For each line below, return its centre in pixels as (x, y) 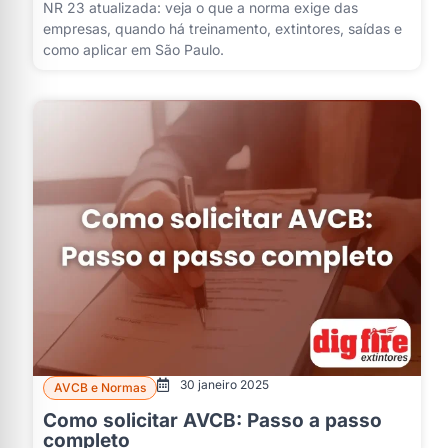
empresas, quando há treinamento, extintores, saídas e (222, 29)
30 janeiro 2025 (224, 385)
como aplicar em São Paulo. (133, 50)
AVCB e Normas (100, 388)
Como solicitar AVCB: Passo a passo (212, 421)
